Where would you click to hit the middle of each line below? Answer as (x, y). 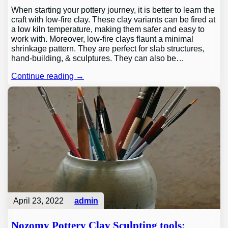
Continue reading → (48, 76)
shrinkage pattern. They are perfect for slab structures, (108, 48)
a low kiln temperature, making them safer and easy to (108, 29)
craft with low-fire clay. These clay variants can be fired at (113, 19)
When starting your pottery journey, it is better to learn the (113, 9)
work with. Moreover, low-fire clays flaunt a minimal (103, 38)
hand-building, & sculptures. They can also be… (98, 58)
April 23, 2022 (38, 200)
